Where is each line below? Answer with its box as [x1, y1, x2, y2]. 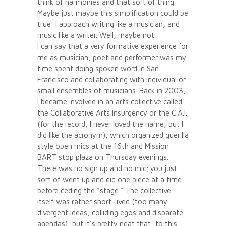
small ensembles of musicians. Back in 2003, [37, 86, 186, 95]
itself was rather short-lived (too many [37, 197, 167, 206]
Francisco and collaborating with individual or [37, 75, 186, 84]
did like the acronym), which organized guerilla [37, 130, 189, 139]
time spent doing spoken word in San [37, 64, 159, 73]
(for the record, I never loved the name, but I [37, 119, 183, 128]
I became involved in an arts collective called [37, 97, 182, 106]
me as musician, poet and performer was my [37, 52, 186, 62]
